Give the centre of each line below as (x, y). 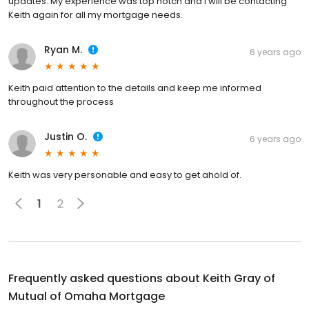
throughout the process (61, 102)
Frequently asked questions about (106, 279)
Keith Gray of (239, 279)
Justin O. (66, 137)
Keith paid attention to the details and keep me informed (135, 88)
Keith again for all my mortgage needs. (96, 15)
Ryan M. (63, 50)
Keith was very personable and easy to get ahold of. (125, 175)
